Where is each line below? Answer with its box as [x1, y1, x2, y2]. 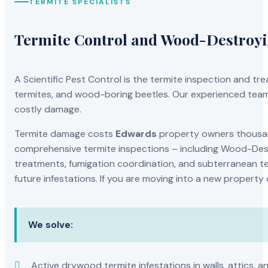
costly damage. [14, 103, 82, 116]
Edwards [115, 127, 157, 141]
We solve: [28, 218, 73, 232]
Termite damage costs [14, 127, 116, 141]
